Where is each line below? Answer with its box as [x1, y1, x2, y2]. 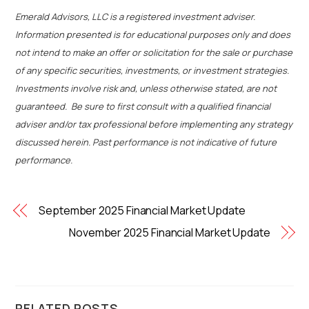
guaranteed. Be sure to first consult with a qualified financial [15, 100, 271, 113]
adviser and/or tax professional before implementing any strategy [15, 118, 293, 131]
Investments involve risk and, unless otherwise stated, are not [15, 82, 277, 95]
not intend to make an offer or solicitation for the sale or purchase [15, 46, 293, 59]
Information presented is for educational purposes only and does [15, 28, 291, 41]
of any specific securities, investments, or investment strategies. [15, 64, 292, 77]
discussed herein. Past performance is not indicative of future [15, 136, 277, 149]
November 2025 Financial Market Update [68, 225, 270, 241]
